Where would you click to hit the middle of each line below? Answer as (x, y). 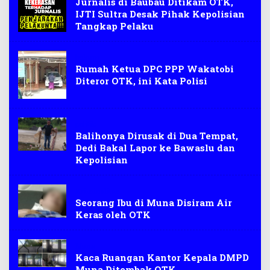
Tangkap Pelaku (115, 26)
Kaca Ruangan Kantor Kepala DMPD (162, 257)
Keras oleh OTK (113, 215)
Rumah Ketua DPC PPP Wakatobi (155, 69)
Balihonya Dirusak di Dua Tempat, (157, 136)
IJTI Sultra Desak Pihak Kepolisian (160, 14)
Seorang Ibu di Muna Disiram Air (154, 202)
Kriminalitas (98, 191)
